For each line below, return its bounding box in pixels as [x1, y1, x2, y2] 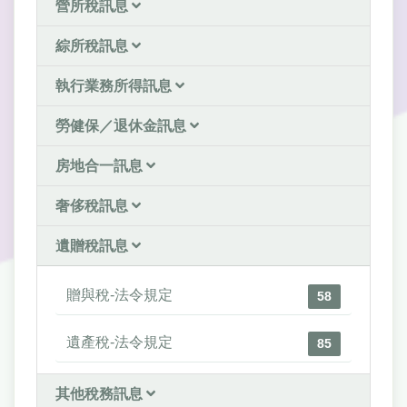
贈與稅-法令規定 [66, 287, 173, 303]
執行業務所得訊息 [55, 78, 175, 94]
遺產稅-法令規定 [66, 334, 173, 351]
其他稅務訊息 [55, 386, 146, 402]
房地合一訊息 [55, 158, 146, 174]
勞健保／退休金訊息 [55, 118, 190, 134]
